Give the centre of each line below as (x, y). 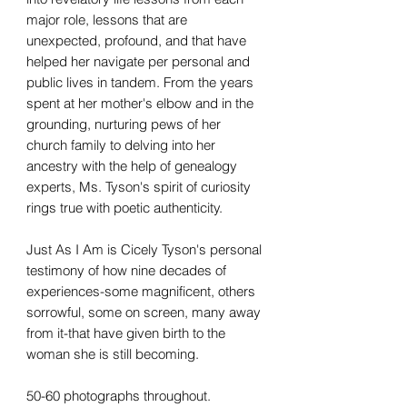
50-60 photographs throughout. (119, 395)
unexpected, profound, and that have (136, 40)
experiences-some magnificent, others (141, 291)
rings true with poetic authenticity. (124, 207)
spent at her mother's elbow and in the (140, 103)
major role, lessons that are (107, 19)
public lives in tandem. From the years (140, 82)
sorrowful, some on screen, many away (144, 312)
